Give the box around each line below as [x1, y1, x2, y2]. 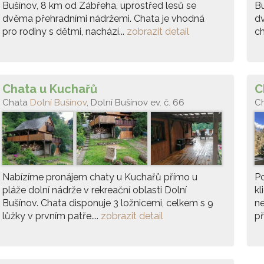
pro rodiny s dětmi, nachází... [2, 26, 127, 37]
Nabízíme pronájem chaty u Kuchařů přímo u [2, 171, 197, 183]
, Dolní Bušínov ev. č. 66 [87, 97, 184, 108]
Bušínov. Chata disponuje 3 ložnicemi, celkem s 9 [2, 197, 213, 209]
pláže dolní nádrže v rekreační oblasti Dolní [2, 184, 187, 196]
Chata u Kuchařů [2, 82, 97, 96]
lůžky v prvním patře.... [2, 210, 101, 222]
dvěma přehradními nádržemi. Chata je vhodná [2, 13, 204, 24]
